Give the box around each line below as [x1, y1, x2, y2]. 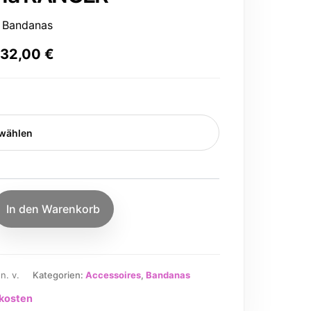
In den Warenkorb [6, 202, 101, 216]
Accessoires [85, 269, 142, 280]
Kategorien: [33, 269, 86, 280]
